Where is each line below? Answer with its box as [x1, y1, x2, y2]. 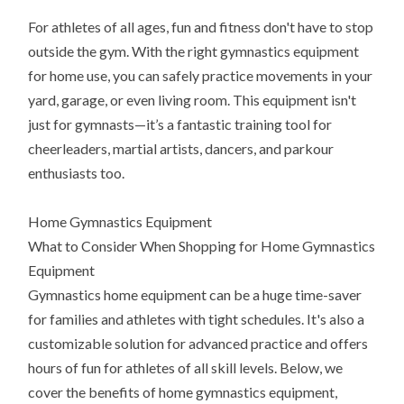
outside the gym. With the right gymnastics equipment [28, 42, 360, 60]
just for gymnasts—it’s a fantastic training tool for [28, 115, 333, 133]
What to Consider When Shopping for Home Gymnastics [28, 237, 376, 255]
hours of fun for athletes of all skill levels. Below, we [28, 359, 344, 377]
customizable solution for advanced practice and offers [28, 335, 369, 353]
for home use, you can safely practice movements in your [28, 67, 373, 85]
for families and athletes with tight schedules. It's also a [28, 310, 365, 328]
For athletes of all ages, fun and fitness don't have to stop [28, 18, 374, 36]
